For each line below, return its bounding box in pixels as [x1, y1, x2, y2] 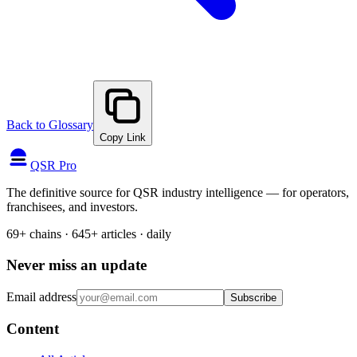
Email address [6, 289, 76, 304]
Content [6, 320, 59, 338]
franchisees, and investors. [6, 200, 138, 214]
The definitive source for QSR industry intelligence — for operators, [6, 186, 349, 200]
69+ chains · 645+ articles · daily [6, 227, 171, 241]
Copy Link [100, 131, 146, 144]
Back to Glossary [6, 118, 93, 132]
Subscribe [230, 291, 277, 304]
